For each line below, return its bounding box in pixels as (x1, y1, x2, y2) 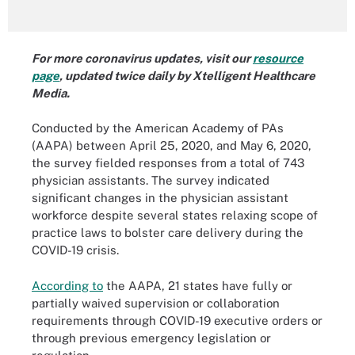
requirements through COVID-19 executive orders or (32, 313, 323, 327)
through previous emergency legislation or (32, 330, 271, 345)
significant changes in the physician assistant (32, 191, 288, 204)
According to (32, 278, 103, 292)
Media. (32, 86, 70, 100)
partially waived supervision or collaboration (32, 296, 280, 310)
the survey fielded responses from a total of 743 (32, 156, 304, 170)
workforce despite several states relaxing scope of (32, 208, 318, 222)
